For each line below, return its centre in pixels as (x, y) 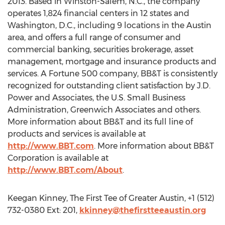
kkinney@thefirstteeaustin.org (143, 210)
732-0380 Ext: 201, (43, 210)
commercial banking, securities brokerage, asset (100, 49)
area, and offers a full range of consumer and (94, 37)
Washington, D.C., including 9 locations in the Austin (109, 25)
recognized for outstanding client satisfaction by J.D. (109, 86)
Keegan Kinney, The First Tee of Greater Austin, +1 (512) (111, 198)
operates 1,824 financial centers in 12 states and (98, 13)
